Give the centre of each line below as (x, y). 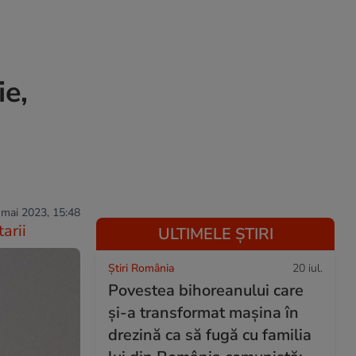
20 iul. (308, 268)
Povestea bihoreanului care (206, 290)
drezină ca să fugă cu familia (210, 335)
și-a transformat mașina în (203, 313)
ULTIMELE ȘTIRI (215, 234)
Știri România (141, 268)
